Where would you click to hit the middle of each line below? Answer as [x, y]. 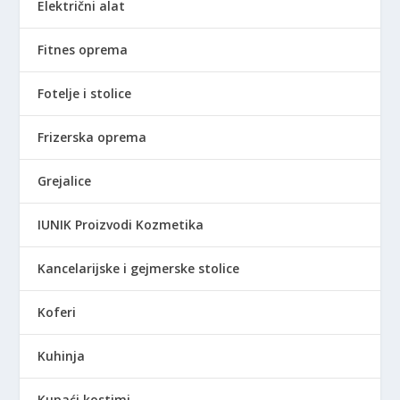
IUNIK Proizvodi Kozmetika [121, 224]
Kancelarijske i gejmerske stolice [139, 268]
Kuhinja [62, 355]
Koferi [57, 312]
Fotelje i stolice [85, 93]
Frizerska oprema [92, 137]
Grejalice [65, 180]
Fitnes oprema [83, 49]
